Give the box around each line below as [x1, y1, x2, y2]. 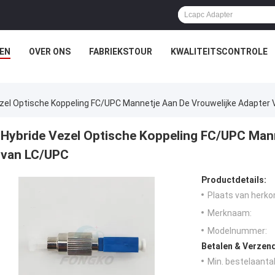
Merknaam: [207, 208, 252, 219]
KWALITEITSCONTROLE [170, 47, 268, 56]
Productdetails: [201, 175, 266, 185]
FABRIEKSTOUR [88, 47, 152, 56]
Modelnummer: [207, 226, 267, 236]
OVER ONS [28, 47, 71, 56]
